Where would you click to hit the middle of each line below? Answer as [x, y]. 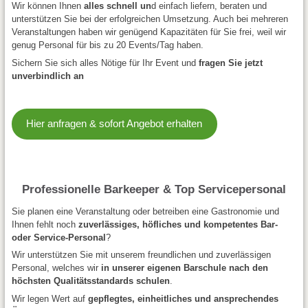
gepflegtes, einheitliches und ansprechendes [183, 298]
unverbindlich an [47, 76]
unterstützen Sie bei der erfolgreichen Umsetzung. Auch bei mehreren [150, 19]
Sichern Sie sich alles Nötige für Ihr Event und [105, 63]
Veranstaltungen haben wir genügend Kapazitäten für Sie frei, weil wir [148, 32]
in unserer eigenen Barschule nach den [183, 268]
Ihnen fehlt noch [45, 224]
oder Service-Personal [58, 237]
